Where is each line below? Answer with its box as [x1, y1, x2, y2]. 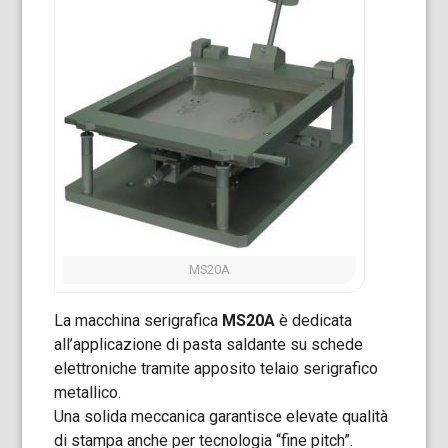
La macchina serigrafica [54, 311, 223, 330]
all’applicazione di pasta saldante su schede [54, 335, 364, 354]
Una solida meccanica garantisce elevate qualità [54, 407, 389, 426]
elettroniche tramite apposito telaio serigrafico [54, 359, 379, 378]
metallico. [54, 383, 122, 402]
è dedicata [275, 311, 353, 330]
